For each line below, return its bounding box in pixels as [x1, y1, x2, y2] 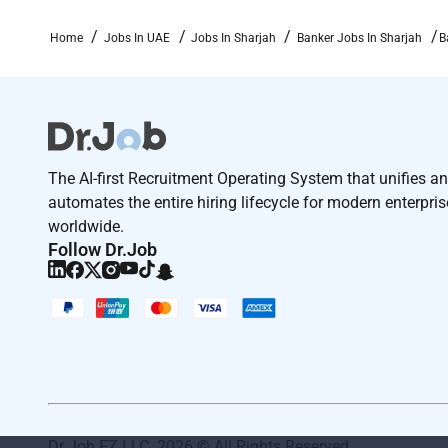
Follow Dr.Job [48, 238, 157, 260]
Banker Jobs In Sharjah [296, 30, 422, 45]
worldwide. [48, 216, 124, 236]
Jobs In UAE [103, 30, 170, 45]
